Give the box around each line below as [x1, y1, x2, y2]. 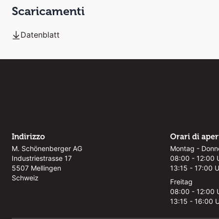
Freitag [170, 177, 193, 186]
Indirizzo [12, 132, 45, 141]
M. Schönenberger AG [12, 144, 82, 153]
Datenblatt [21, 30, 60, 40]
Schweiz [12, 174, 39, 182]
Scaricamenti [12, 4, 85, 18]
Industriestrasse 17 [12, 154, 72, 162]
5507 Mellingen [12, 164, 61, 172]
